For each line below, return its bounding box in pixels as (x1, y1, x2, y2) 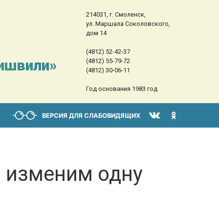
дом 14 (86, 29, 107, 37)
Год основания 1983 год (86, 85, 157, 92)
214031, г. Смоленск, (86, 11, 146, 18)
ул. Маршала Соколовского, (86, 20, 170, 27)
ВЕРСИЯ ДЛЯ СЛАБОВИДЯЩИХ (42, 111, 140, 119)
